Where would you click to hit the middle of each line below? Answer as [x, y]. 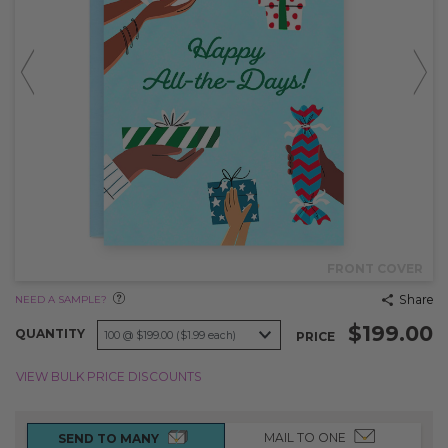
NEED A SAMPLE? [61, 300]
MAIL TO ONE [305, 437]
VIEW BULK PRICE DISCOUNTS [109, 376]
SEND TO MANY [108, 438]
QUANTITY [50, 334]
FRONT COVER [375, 268]
